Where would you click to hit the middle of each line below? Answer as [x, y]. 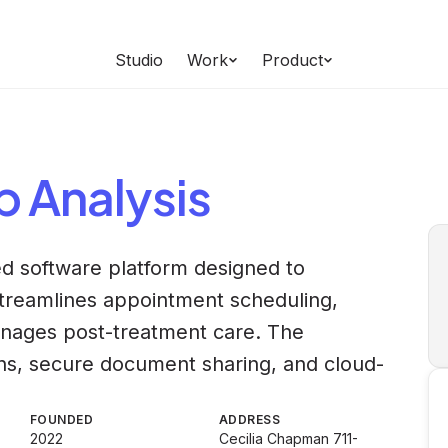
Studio [139, 60]
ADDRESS [250, 419]
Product [292, 60]
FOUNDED [62, 419]
